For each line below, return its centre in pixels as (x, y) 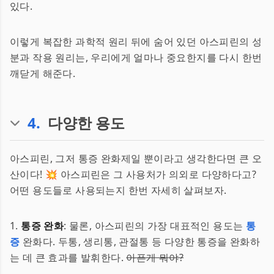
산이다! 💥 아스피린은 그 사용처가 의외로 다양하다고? (133, 174)
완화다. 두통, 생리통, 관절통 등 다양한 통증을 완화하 (140, 242)
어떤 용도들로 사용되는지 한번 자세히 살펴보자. (118, 190)
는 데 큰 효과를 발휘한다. (68, 257)
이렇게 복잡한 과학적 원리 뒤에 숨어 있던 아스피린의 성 (136, 42)
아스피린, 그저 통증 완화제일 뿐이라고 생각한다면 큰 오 (136, 158)
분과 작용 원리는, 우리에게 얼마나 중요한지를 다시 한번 (136, 57)
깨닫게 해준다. (43, 73)
